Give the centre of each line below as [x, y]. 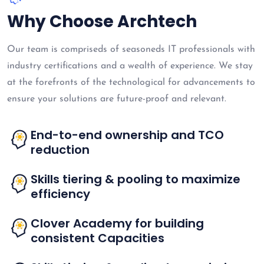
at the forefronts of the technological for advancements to [131, 83]
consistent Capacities [98, 238]
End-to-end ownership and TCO [127, 135]
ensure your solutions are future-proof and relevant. [117, 99]
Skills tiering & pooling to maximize [136, 179]
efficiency [60, 194]
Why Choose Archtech [102, 22]
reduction [60, 150]
